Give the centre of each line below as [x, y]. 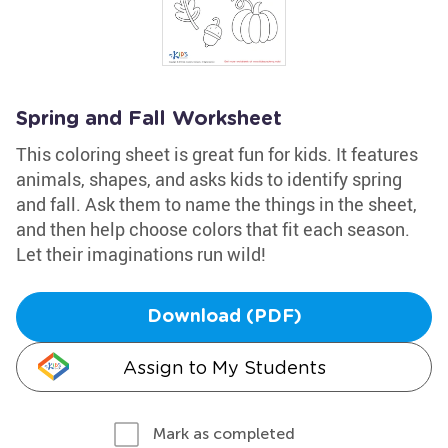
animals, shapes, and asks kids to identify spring [209, 179]
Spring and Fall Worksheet [149, 119]
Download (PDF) [224, 317]
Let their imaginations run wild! [141, 254]
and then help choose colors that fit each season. [213, 229]
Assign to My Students [224, 367]
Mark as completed [224, 433]
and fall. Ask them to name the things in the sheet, [216, 204]
